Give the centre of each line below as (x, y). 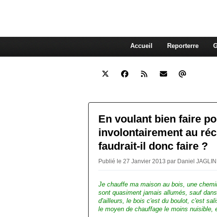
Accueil (141, 46)
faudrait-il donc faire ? (153, 146)
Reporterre (183, 46)
